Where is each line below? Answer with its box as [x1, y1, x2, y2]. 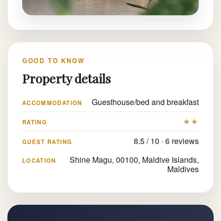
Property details [22, 70, 111, 86]
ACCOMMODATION [22, 99, 82, 108]
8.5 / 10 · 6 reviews [134, 135, 199, 147]
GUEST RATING [22, 137, 73, 146]
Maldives [167, 163, 199, 175]
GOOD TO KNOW [22, 56, 85, 66]
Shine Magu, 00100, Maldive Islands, [70, 153, 199, 165]
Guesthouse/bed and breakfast [92, 96, 199, 108]
